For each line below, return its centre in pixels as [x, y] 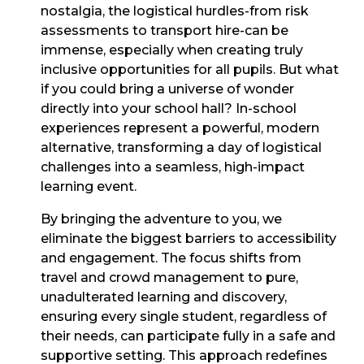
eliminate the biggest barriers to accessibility [188, 239]
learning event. [89, 187]
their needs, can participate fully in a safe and [188, 336]
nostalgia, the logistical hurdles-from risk [175, 11]
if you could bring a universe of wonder [167, 89]
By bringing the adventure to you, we [161, 219]
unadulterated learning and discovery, [164, 297]
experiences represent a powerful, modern [180, 128]
